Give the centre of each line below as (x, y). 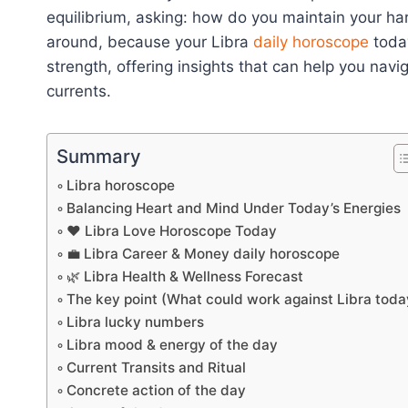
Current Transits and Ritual (157, 368)
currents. (79, 92)
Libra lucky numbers (136, 322)
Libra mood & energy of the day (173, 345)
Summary (99, 157)
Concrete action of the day (157, 391)
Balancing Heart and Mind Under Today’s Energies (234, 209)
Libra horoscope (121, 186)
